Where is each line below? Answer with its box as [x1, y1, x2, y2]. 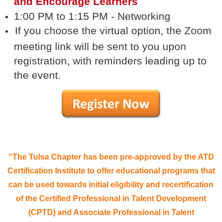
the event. [14, 69, 64, 81]
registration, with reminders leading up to [14, 55, 207, 66]
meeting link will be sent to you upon [14, 41, 186, 52]
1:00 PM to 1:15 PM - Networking [14, 10, 170, 22]
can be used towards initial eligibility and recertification [8, 180, 214, 189]
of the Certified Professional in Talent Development [16, 194, 206, 203]
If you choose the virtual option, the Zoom [15, 25, 212, 36]
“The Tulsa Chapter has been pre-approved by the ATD [8, 153, 214, 162]
